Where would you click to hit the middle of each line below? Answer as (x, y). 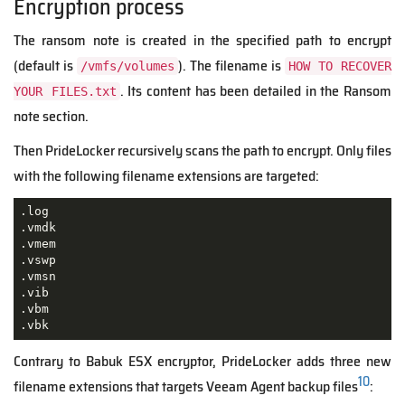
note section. (51, 116)
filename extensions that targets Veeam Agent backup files (186, 386)
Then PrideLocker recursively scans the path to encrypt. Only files (202, 150)
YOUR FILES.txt (65, 91)
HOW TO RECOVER (340, 66)
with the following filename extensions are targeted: (166, 175)
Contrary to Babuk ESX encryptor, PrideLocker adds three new (202, 361)
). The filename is (231, 65)
